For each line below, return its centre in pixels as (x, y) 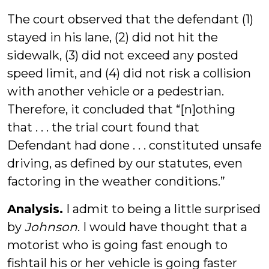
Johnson (51, 227)
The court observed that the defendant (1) (130, 19)
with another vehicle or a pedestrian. (116, 91)
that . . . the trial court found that (103, 127)
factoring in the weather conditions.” (116, 181)
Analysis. (35, 209)
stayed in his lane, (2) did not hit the (113, 37)
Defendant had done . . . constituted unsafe (134, 145)
